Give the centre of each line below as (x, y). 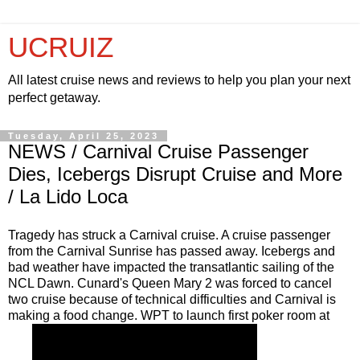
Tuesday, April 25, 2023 (84, 136)
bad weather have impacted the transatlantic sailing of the (171, 267)
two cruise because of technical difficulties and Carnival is (172, 299)
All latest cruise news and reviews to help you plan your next (179, 80)
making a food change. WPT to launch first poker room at (169, 315)
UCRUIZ (61, 47)
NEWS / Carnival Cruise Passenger (158, 151)
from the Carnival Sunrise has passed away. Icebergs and (172, 251)
